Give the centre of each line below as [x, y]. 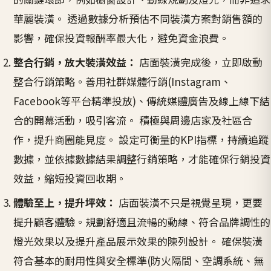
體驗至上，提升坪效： [65, 202]
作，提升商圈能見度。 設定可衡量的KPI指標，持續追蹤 [141, 139]
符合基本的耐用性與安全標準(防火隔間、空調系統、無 [139, 260]
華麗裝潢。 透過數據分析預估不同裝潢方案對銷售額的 [138, 18]
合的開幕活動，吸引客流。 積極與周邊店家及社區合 [133, 120]
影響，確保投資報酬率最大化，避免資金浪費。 [122, 38]
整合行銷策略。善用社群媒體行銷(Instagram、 [122, 81]
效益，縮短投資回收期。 [70, 178]
